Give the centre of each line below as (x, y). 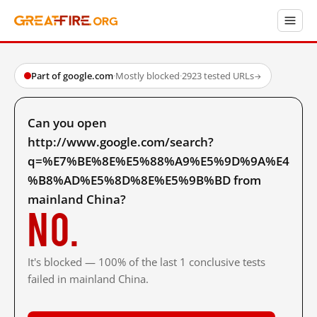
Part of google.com (72, 76)
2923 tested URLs (218, 76)
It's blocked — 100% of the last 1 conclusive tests (146, 262)
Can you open (67, 123)
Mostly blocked (148, 76)
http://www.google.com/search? (121, 142)
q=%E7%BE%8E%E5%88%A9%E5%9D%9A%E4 (158, 161)
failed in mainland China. (88, 279)
